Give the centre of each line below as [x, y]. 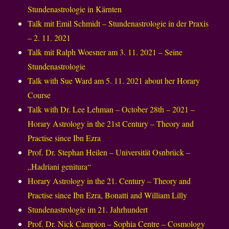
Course [39, 95]
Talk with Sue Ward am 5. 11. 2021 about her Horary [114, 81]
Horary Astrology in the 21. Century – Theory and [109, 181]
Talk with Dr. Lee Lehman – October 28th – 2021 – [111, 109]
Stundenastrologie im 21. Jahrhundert [88, 210]
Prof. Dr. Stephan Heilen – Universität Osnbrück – [109, 152]
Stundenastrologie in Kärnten [75, 9]
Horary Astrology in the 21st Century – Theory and [111, 124]
